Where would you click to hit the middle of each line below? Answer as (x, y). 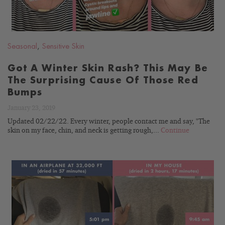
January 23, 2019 (31, 108)
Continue (175, 131)
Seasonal (22, 46)
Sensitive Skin (63, 46)
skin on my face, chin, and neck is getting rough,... (84, 131)
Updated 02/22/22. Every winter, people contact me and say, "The (109, 122)
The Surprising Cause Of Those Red (103, 80)
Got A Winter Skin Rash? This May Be (108, 68)
